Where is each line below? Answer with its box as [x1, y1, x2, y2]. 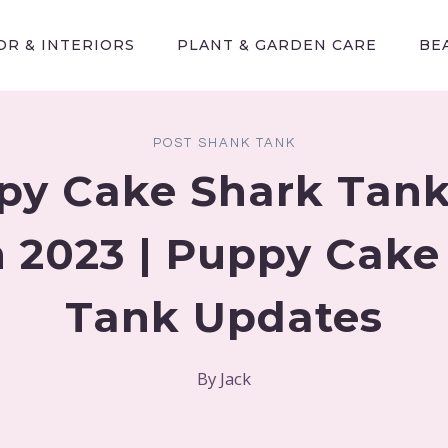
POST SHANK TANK [152, 136, 296, 151]
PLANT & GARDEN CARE [177, 36, 377, 54]
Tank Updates [65, 290, 383, 343]
